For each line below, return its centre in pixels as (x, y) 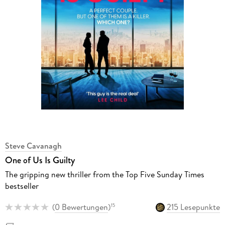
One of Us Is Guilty (40, 160)
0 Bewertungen (81, 207)
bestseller (22, 186)
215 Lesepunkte (194, 207)
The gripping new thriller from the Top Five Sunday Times (104, 175)
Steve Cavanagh (33, 146)
